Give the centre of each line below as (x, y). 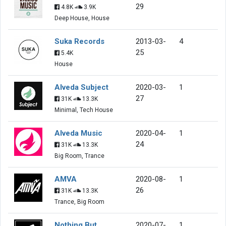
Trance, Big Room (79, 202)
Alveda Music (78, 133)
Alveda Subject (81, 87)
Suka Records (79, 41)
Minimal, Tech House (84, 110)
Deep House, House (82, 18)
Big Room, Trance (79, 156)
